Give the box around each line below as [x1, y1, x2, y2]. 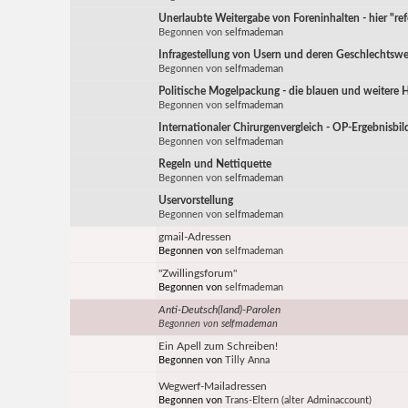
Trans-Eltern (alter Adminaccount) [225, 395, 372, 406]
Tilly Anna [225, 355, 270, 366]
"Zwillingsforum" [158, 268, 238, 280]
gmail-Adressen [158, 231, 232, 243]
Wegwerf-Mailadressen [158, 381, 268, 393]
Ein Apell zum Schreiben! [158, 341, 279, 352]
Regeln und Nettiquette [158, 158, 272, 170]
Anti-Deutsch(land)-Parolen [158, 304, 281, 316]
